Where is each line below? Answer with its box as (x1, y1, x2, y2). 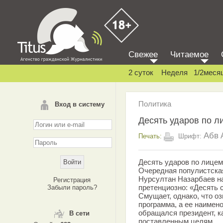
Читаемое (170, 50, 209, 59)
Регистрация (53, 176, 91, 184)
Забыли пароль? (47, 184, 97, 191)
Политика (138, 100, 171, 108)
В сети (69, 210, 90, 217)
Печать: (138, 132, 162, 140)
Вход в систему (54, 101, 105, 108)
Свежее (128, 50, 158, 59)
